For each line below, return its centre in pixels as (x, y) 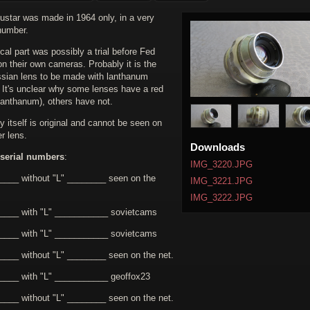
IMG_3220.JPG (221, 165)
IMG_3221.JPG (221, 181)
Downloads (217, 147)
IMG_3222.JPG (221, 198)
